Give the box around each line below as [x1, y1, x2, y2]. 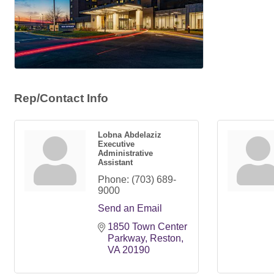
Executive [98, 139, 135, 149]
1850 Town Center [108, 221, 187, 232]
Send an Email [98, 202, 162, 213]
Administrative [98, 148, 153, 158]
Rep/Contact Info [14, 91, 108, 105]
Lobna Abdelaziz [98, 130, 161, 139]
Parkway [108, 232, 145, 243]
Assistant [98, 157, 133, 167]
